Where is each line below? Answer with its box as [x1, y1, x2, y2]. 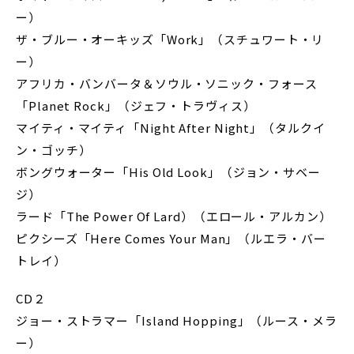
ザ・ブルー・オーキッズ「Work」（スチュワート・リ [16, 31, 325, 47]
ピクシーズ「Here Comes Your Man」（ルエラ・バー [16, 230, 326, 247]
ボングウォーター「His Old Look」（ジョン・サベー [16, 164, 321, 180]
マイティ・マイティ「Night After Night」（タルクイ [16, 119, 326, 136]
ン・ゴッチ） [16, 141, 92, 158]
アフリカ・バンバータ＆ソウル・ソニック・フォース [16, 75, 318, 92]
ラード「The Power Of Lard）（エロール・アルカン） [16, 208, 332, 224]
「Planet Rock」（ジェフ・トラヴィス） [16, 97, 256, 114]
